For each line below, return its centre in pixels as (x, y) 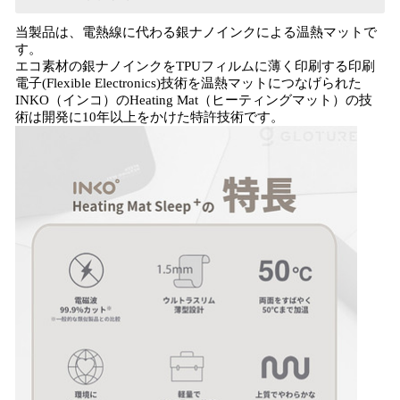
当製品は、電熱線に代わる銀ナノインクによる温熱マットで (196, 32)
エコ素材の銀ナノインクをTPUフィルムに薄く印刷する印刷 (195, 66)
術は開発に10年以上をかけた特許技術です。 (150, 117)
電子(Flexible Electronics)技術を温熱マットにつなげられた (188, 83)
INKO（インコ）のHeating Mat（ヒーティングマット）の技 (194, 100)
